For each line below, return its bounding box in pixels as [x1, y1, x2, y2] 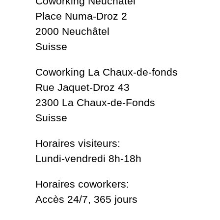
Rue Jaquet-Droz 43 [35, 82, 130, 93]
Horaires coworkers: [35, 178, 129, 190]
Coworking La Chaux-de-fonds [35, 66, 178, 78]
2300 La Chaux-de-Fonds [35, 97, 155, 109]
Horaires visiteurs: [35, 137, 120, 149]
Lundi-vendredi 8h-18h [35, 153, 141, 165]
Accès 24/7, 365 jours [35, 193, 137, 205]
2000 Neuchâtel [35, 26, 110, 37]
